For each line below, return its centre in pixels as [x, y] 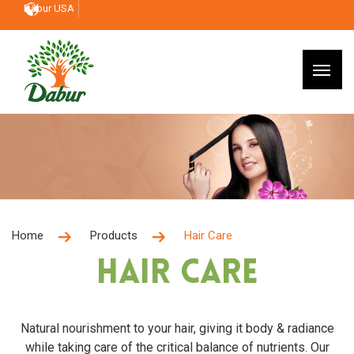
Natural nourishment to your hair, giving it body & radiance [177, 328]
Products [114, 235]
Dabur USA [49, 8]
